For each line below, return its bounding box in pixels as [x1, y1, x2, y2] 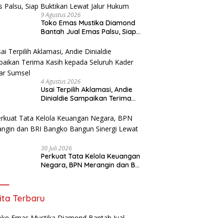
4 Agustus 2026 [41, 77, 81, 86]
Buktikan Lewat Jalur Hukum [41, 36, 134, 45]
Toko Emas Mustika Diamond [41, 18, 136, 27]
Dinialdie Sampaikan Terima [41, 94, 132, 103]
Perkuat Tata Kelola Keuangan [41, 152, 141, 161]
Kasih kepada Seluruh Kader [41, 103, 134, 111]
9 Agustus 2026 [41, 11, 81, 19]
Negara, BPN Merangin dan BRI [41, 161, 142, 169]
